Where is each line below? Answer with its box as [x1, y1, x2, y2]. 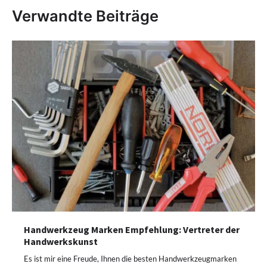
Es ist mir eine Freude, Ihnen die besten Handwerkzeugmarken [24, 254, 237, 264]
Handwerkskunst [24, 235, 98, 248]
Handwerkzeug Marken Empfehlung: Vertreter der [24, 223, 240, 236]
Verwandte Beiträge [12, 7, 159, 26]
